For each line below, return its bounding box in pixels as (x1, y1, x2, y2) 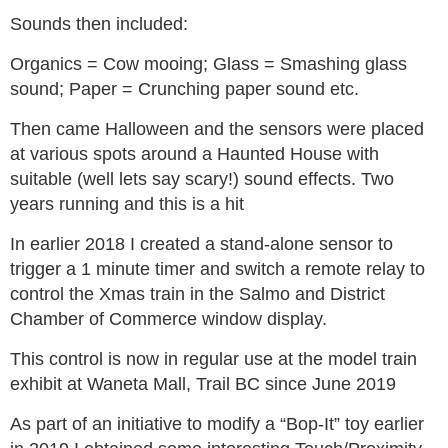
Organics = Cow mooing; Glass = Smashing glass (10, 53, 407, 74)
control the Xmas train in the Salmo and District (10, 283, 385, 304)
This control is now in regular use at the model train (10, 348, 417, 369)
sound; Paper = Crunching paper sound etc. (10, 78, 359, 99)
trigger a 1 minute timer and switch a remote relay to (10, 258, 425, 279)
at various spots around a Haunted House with (10, 143, 379, 164)
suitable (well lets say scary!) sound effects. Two (10, 168, 394, 189)
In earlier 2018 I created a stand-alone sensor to (10, 233, 393, 254)
